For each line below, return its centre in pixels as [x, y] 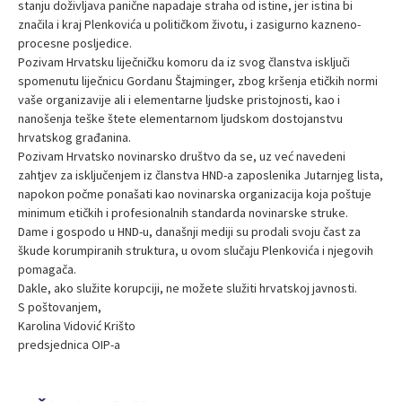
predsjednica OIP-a [69, 345]
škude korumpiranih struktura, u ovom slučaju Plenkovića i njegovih [196, 250]
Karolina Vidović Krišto [77, 326]
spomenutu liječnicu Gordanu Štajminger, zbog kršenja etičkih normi [198, 81]
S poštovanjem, [60, 307]
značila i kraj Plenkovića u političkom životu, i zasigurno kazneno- [189, 24]
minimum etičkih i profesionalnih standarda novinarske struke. [183, 213]
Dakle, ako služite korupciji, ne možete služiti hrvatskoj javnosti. [188, 288]
